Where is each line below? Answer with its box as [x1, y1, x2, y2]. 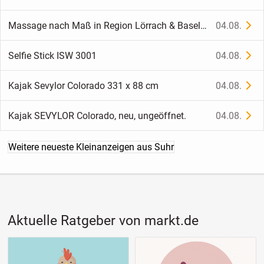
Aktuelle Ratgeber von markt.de [7, 213, 199, 229]
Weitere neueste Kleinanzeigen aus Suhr [8, 141, 174, 153]
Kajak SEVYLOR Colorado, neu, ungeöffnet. [8, 110, 186, 121]
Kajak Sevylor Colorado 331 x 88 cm [8, 80, 159, 91]
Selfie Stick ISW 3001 [8, 49, 97, 61]
